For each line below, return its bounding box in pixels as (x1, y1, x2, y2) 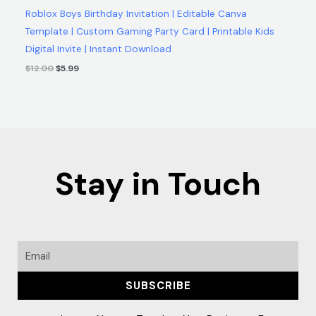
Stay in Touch (55, 163, 261, 205)
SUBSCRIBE (125, 278, 191, 293)
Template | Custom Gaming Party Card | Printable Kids (25, 25, 275, 38)
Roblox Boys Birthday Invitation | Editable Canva (25, 7, 248, 20)
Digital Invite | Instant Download (25, 42, 172, 56)
